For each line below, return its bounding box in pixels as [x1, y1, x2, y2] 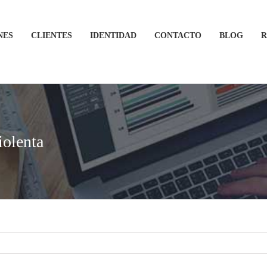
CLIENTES [31, 30, 72, 40]
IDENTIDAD [90, 30, 136, 40]
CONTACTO [154, 30, 201, 40]
